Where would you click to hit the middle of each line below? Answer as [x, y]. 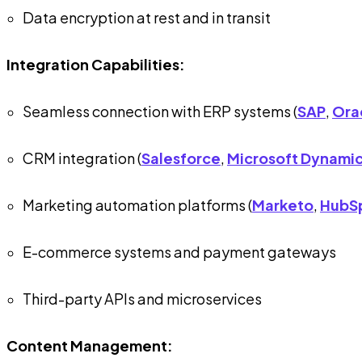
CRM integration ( [82, 158]
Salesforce [181, 158]
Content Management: [90, 345]
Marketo [283, 204]
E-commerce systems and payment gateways [179, 251]
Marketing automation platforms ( [137, 204]
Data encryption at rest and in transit [147, 17]
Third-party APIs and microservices [142, 298]
